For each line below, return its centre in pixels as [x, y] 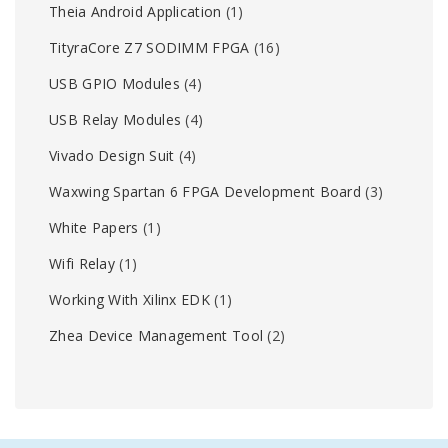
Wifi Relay [82, 263]
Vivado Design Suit [112, 155]
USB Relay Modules [115, 119]
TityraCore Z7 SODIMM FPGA [149, 47]
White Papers [94, 227]
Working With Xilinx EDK [129, 299]
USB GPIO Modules [114, 83]
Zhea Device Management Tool [156, 335]
